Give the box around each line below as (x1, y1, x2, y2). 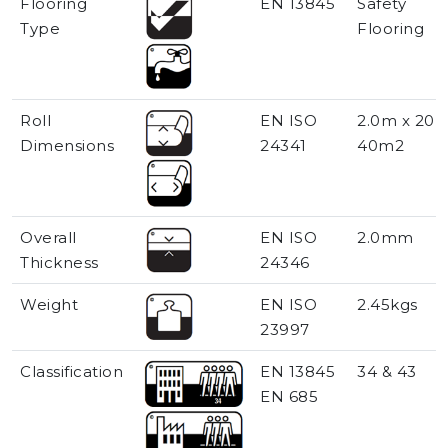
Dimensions (20, 136, 114, 156)
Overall (20, 228, 77, 248)
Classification (20, 362, 123, 382)
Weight (20, 295, 78, 315)
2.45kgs (357, 295, 418, 315)
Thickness (20, 253, 99, 273)
